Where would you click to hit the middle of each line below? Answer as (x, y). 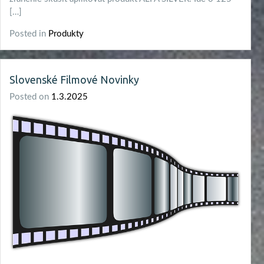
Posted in (29, 34)
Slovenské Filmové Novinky (74, 79)
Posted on (30, 97)
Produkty (66, 34)
